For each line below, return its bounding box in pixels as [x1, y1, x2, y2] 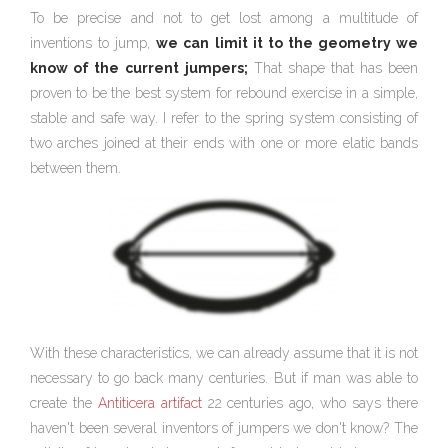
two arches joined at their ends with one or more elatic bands [30, 134, 418, 151]
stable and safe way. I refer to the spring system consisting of [30, 109, 418, 126]
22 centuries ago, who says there [201, 394, 419, 411]
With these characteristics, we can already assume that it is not [30, 344, 418, 361]
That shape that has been [248, 59, 418, 76]
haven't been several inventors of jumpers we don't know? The [30, 419, 418, 436]
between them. [30, 159, 121, 176]
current [125, 59, 179, 76]
